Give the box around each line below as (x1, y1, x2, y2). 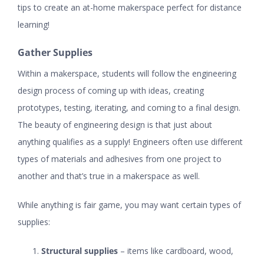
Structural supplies (41, 245, 118, 257)
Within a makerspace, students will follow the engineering (18, 68, 236, 80)
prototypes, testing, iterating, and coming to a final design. (18, 102, 240, 114)
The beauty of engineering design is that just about (18, 119, 212, 131)
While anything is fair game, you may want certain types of (18, 199, 241, 211)
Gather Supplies (18, 46, 93, 60)
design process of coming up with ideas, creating (18, 85, 204, 97)
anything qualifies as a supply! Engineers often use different (18, 136, 243, 148)
